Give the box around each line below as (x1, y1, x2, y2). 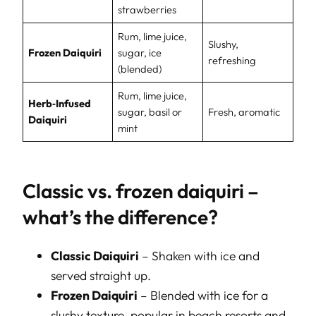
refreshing (208, 53, 257, 67)
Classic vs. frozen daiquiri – (23, 178, 259, 204)
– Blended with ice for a (138, 287, 268, 304)
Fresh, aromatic (208, 104, 281, 119)
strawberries (118, 2, 177, 16)
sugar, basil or (118, 104, 183, 119)
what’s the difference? (23, 205, 218, 230)
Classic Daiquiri (51, 248, 139, 265)
